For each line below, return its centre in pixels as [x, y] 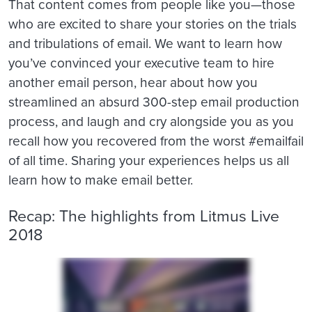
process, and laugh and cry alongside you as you [151, 121]
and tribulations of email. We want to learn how [145, 43]
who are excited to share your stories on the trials [153, 24]
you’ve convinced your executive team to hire [141, 63]
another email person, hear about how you [133, 82]
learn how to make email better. [101, 180]
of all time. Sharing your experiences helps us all [149, 160]
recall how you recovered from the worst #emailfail [156, 141]
